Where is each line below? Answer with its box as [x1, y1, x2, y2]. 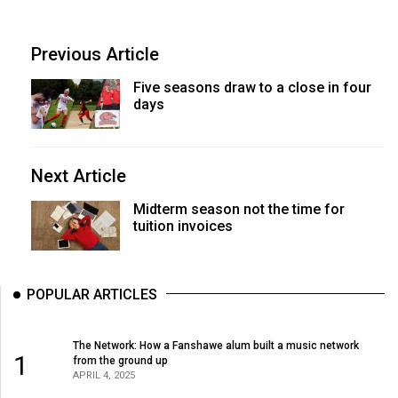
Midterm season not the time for [132, 200, 345, 218]
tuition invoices [132, 217, 233, 235]
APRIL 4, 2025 [72, 369, 135, 381]
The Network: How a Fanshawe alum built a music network [72, 338, 359, 352]
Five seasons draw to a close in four [132, 78, 371, 96]
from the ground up [72, 354, 168, 367]
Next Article [31, 164, 126, 187]
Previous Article [31, 43, 159, 65]
